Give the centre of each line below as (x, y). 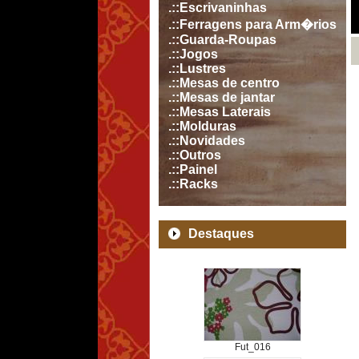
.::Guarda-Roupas (222, 40)
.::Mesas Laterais (220, 112)
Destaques (221, 234)
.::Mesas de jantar (222, 97)
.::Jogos (193, 54)
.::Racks (193, 184)
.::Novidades (207, 141)
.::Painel (193, 169)
